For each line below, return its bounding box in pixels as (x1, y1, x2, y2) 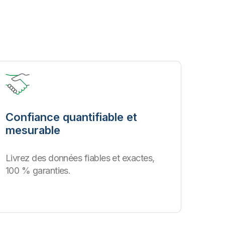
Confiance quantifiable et (6, 110, 137, 124)
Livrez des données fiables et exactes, (6, 153, 155, 163)
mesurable (6, 124, 60, 137)
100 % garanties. (6, 165, 71, 176)
